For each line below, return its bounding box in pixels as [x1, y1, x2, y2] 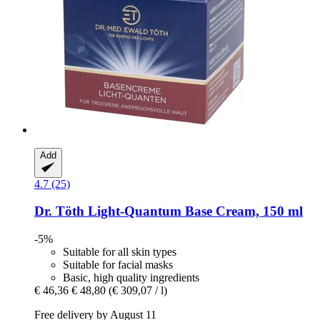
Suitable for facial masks [63, 258, 173, 271]
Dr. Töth [34, 204, 84, 219]
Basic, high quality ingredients [63, 271, 199, 284]
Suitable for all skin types [63, 245, 176, 258]
